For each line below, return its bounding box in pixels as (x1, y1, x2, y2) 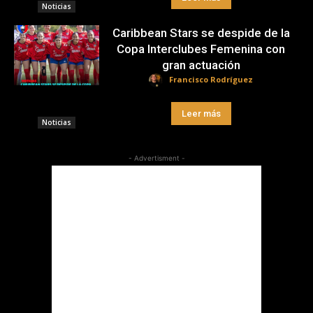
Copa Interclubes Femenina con (117, 42, 286, 56)
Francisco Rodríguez (169, 74, 254, 85)
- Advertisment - (128, 154, 185, 162)
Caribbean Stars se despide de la (112, 26, 290, 40)
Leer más (181, 108, 221, 119)
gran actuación (161, 58, 240, 72)
